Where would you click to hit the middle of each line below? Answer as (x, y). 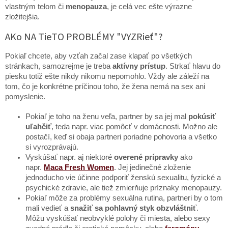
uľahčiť (38, 127)
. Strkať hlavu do (193, 66)
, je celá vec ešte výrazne (149, 6)
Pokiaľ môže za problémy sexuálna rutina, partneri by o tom (124, 198)
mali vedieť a (48, 208)
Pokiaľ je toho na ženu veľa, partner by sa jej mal (107, 117)
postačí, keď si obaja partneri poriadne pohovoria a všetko (121, 137)
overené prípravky (145, 158)
